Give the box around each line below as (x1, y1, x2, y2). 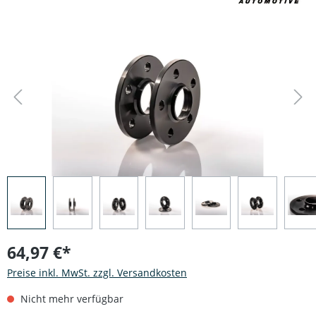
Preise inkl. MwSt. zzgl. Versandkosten (7, 266, 187, 280)
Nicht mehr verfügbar (18, 292, 123, 306)
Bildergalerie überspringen (6, 18, 135, 32)
